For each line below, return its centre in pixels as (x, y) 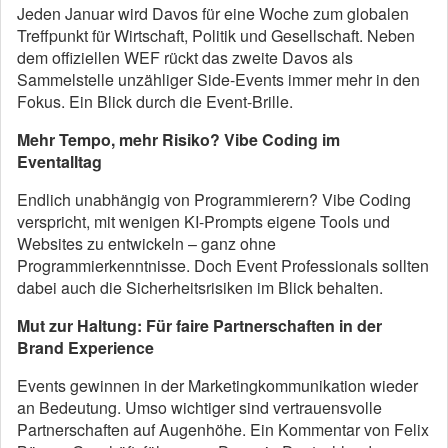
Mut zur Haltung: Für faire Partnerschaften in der (199, 325)
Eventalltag (59, 161)
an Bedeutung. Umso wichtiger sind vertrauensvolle (199, 407)
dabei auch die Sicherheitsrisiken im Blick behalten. (200, 287)
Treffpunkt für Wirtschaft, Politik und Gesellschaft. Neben (216, 35)
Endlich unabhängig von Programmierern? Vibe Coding (214, 199)
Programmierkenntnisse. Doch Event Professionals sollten (223, 265)
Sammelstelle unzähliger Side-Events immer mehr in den (218, 79)
